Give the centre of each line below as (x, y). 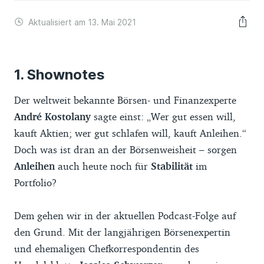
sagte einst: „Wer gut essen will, (163, 116)
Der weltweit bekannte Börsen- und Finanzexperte (125, 100)
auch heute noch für (103, 166)
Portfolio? (37, 182)
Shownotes (64, 75)
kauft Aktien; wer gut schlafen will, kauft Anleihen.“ (130, 133)
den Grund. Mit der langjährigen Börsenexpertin (122, 232)
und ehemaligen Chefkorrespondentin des (107, 248)
